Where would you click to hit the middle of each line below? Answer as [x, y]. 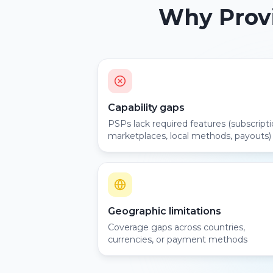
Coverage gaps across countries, [176, 228]
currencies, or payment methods [178, 240]
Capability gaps [146, 108]
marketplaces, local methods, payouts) [190, 136]
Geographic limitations [165, 211]
